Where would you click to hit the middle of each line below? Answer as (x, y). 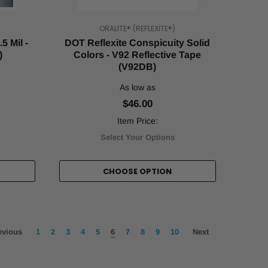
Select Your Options (137, 137)
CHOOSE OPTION (138, 171)
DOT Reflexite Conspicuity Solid (138, 43)
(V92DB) (138, 67)
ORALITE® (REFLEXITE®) (138, 28)
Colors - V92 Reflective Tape (138, 55)
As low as (137, 87)
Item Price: (137, 121)
